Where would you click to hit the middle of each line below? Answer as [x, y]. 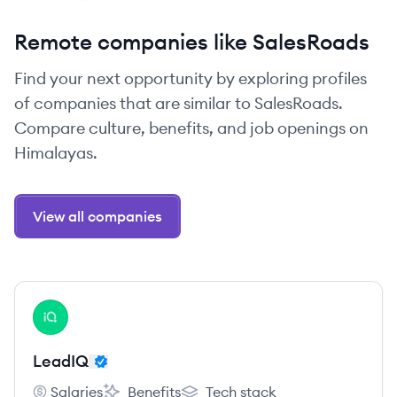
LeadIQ [61, 361]
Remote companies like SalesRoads [192, 42]
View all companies [97, 216]
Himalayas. [56, 153]
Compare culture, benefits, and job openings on [191, 128]
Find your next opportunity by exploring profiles [191, 78]
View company [81, 309]
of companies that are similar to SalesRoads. [179, 103]
